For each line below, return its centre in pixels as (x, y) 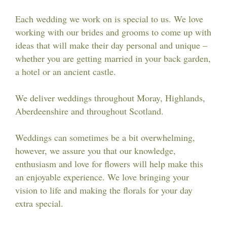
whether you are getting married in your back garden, (113, 58)
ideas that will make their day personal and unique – (111, 45)
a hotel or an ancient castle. (66, 71)
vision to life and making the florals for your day (104, 190)
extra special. (39, 203)
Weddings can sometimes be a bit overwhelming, (105, 137)
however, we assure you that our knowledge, (96, 150)
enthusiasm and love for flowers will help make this (109, 164)
